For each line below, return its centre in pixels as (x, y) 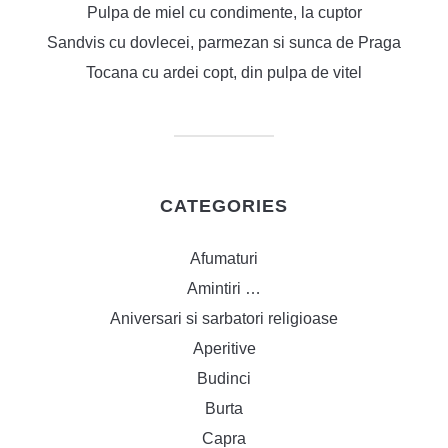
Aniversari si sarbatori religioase (224, 318)
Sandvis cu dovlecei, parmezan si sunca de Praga (224, 42)
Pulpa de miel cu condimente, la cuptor (224, 12)
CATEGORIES (224, 206)
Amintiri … (224, 288)
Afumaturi (224, 258)
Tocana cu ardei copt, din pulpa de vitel (224, 72)
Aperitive (224, 348)
